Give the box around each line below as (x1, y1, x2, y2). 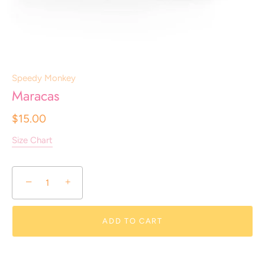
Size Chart (12, 135, 53, 146)
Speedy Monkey (12, 73, 76, 83)
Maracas (12, 86, 59, 106)
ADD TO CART (102, 216, 163, 225)
